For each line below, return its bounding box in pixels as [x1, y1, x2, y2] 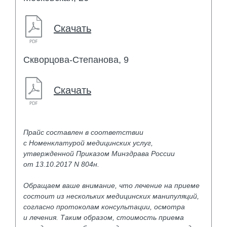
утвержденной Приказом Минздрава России [23, 149, 175, 158]
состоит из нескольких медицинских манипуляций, [23, 192, 199, 200]
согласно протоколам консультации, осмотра [23, 202, 185, 211]
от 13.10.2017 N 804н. [23, 160, 99, 168]
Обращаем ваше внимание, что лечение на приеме [23, 181, 200, 190]
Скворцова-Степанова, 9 [23, 54, 129, 65]
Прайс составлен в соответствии [23, 128, 143, 136]
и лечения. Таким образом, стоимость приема [23, 213, 184, 221]
